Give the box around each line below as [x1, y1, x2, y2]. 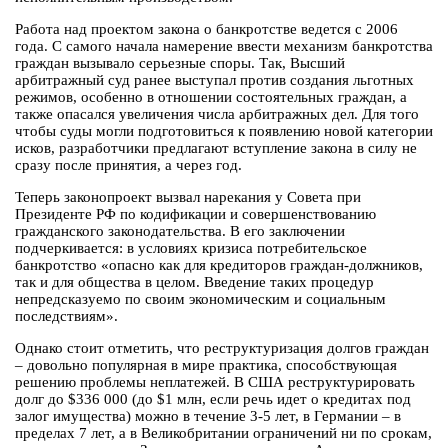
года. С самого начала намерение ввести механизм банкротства [15, 38, 433, 55]
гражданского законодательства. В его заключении [15, 223, 345, 240]
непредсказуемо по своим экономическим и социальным [15, 291, 386, 308]
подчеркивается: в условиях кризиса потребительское [15, 240, 367, 257]
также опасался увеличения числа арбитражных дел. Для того [15, 106, 419, 123]
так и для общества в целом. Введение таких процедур [15, 274, 374, 291]
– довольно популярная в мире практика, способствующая [15, 357, 397, 374]
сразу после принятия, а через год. [15, 157, 242, 174]
